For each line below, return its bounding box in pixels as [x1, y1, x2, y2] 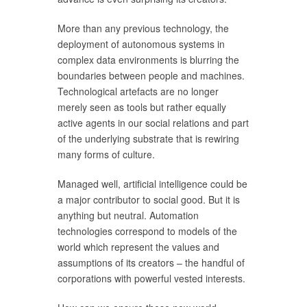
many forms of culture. [58, 147, 155, 161]
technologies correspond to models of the [58, 223, 237, 238]
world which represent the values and [58, 239, 219, 254]
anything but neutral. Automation [58, 208, 199, 222]
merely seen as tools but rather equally [58, 99, 226, 114]
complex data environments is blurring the [58, 52, 239, 66]
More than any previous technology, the [58, 21, 229, 35]
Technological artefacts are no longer [58, 84, 219, 98]
